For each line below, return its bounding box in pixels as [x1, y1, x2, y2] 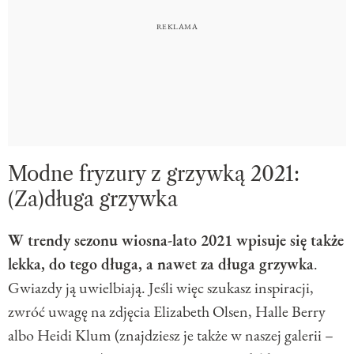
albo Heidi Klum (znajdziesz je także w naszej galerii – [8, 324, 333, 345]
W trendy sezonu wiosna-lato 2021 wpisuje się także [8, 229, 344, 250]
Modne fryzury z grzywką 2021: [8, 161, 299, 186]
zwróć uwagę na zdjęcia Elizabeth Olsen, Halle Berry [8, 300, 326, 322]
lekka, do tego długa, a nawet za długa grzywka [8, 253, 314, 274]
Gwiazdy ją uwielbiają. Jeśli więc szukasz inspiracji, [8, 277, 314, 298]
